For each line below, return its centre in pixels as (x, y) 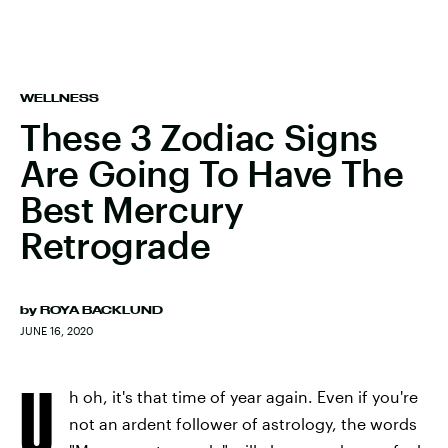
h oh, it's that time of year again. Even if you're (243, 396)
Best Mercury (132, 209)
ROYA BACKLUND (101, 310)
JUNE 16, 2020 (56, 330)
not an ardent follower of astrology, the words (243, 423)
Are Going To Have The (212, 173)
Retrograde (115, 245)
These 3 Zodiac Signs (199, 137)
